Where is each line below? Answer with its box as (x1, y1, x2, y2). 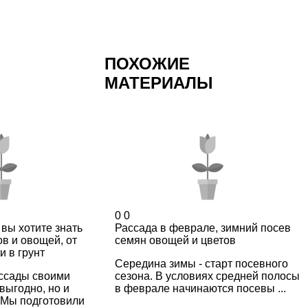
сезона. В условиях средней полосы (114, 269, 300, 282)
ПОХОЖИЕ (104, 54, 190, 73)
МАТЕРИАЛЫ (104, 73, 213, 92)
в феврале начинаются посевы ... (114, 282, 286, 294)
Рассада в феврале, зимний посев (114, 221, 291, 234)
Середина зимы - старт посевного (114, 257, 288, 269)
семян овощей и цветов (114, 234, 236, 246)
